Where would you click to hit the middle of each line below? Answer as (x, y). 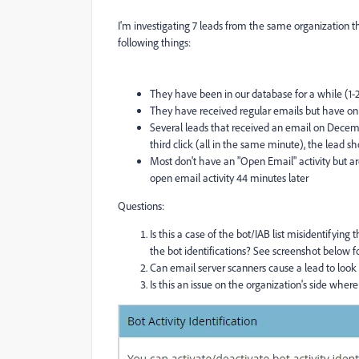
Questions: (141, 206)
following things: (154, 42)
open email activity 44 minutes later (229, 178)
